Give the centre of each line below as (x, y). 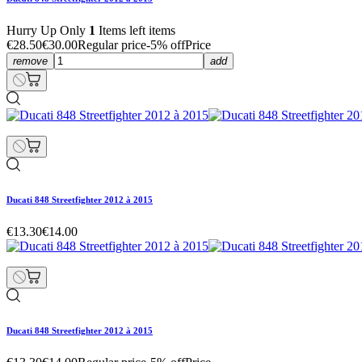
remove (30, 61)
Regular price (112, 44)
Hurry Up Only (48, 30)
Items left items (135, 30)
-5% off (166, 44)
